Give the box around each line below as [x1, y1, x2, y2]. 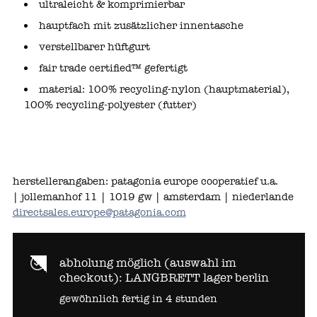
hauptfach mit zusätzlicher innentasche [38, 19, 243, 33]
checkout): [59, 270, 125, 284]
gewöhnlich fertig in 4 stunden [59, 292, 217, 305]
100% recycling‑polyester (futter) [23, 98, 197, 112]
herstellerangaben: [12, 175, 108, 188]
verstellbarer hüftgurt [38, 40, 150, 54]
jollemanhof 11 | [21, 190, 106, 204]
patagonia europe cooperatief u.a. [110, 175, 278, 188]
